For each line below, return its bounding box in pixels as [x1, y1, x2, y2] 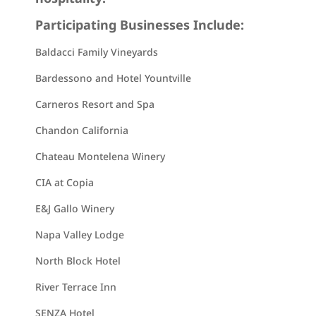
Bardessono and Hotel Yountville [35, 71, 192, 85]
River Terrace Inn [35, 280, 117, 293]
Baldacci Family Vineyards [35, 45, 159, 59]
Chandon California [35, 123, 129, 137]
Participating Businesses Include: [35, 16, 245, 33]
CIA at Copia [35, 176, 95, 189]
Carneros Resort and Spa [35, 97, 155, 111]
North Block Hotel [35, 254, 121, 267]
